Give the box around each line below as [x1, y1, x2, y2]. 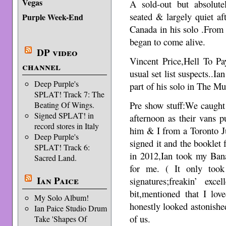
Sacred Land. [34, 152, 77, 163]
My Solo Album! [34, 192, 89, 203]
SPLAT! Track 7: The [34, 89, 104, 99]
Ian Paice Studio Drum [34, 203, 107, 213]
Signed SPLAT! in [34, 110, 94, 121]
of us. [130, 212, 151, 225]
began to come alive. [130, 35, 206, 48]
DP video [36, 45, 78, 60]
